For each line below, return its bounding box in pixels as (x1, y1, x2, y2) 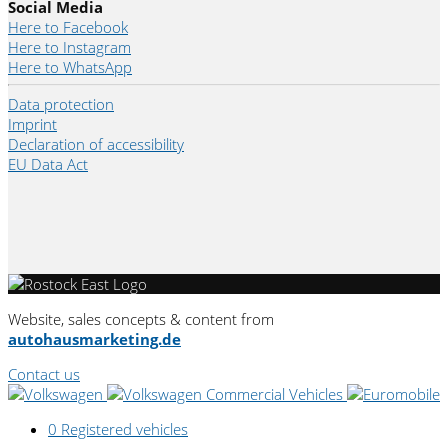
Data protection (8, 93, 114, 114)
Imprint (8, 113, 57, 134)
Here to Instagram (8, 36, 131, 57)
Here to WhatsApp (8, 56, 132, 77)
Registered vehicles (61, 418, 188, 439)
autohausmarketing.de (8, 328, 181, 349)
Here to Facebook (8, 16, 128, 37)
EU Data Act (8, 153, 88, 174)
